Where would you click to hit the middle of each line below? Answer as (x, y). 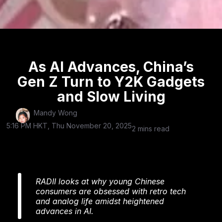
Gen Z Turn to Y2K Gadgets (111, 82)
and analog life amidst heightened (100, 201)
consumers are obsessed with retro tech (111, 191)
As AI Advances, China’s (111, 67)
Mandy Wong (55, 112)
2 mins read (151, 128)
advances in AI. (65, 211)
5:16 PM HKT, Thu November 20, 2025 (69, 125)
